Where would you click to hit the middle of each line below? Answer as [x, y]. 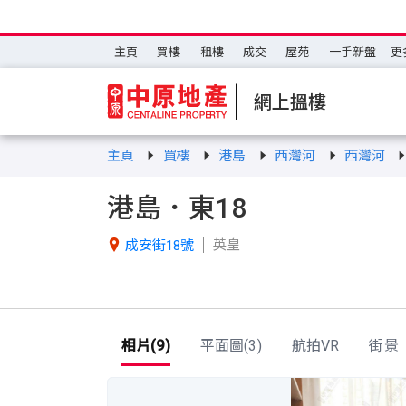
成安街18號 [159, 245]
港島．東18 [177, 208]
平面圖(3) [231, 346]
